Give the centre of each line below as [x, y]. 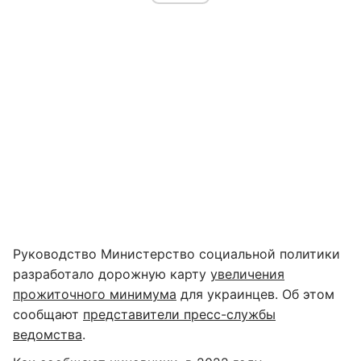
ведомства [48, 334]
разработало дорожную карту [112, 274]
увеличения [247, 274]
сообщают [48, 314]
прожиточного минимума [95, 294]
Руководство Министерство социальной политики [176, 254]
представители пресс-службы [179, 314]
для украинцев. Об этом [255, 294]
